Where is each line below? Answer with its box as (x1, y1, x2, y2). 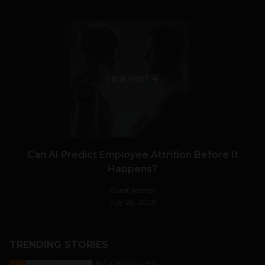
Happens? (108, 163, 157, 175)
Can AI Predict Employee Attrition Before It (27, 149, 238, 161)
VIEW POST (106, 75, 150, 84)
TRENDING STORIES (9, 239, 108, 251)
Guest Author (109, 186, 156, 195)
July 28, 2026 (109, 198, 156, 207)
